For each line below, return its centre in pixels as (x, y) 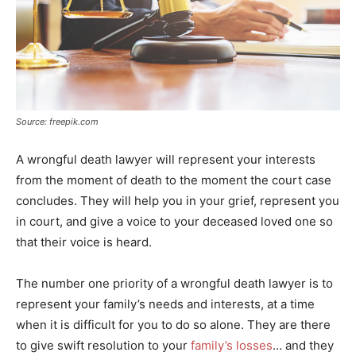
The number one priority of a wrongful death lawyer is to (174, 283)
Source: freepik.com (57, 121)
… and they (303, 345)
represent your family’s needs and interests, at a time (165, 304)
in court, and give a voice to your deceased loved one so (174, 221)
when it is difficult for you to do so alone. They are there (173, 324)
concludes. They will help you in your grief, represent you (178, 200)
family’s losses (230, 345)
